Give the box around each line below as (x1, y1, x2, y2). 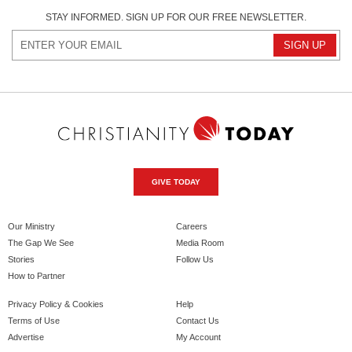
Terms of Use (8, 315, 60, 325)
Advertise (8, 332, 44, 342)
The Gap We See (8, 237, 74, 247)
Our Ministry (8, 221, 55, 231)
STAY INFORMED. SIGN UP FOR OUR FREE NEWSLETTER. (46, 12, 306, 24)
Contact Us (176, 315, 219, 325)
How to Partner (8, 270, 65, 280)
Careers (176, 221, 207, 231)
